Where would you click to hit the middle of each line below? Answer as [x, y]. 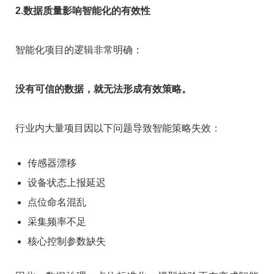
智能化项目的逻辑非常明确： [79, 50]
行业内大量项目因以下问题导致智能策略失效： [118, 128]
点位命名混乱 [57, 202]
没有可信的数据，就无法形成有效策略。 [103, 89]
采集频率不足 [57, 221]
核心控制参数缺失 [67, 241]
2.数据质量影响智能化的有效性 [83, 10]
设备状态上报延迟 [67, 182]
